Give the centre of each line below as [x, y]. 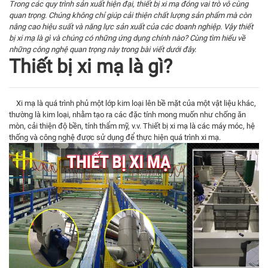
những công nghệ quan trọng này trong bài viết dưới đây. [103, 49]
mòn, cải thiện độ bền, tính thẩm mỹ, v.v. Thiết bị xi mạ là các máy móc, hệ [132, 126]
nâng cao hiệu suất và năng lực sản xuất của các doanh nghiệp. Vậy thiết [131, 26]
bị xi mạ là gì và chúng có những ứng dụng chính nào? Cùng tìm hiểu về [127, 38]
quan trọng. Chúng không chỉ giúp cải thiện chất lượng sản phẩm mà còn [130, 15]
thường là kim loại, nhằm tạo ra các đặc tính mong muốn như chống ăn [127, 114]
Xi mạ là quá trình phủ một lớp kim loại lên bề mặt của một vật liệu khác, [133, 103]
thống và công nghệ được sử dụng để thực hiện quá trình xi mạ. [115, 137]
